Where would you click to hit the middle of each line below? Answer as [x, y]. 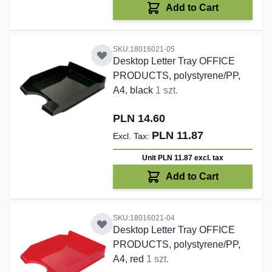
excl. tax [209, 158]
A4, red [129, 259]
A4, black [134, 90]
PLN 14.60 [139, 119]
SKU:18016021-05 [144, 49]
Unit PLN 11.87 [168, 158]
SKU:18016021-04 [144, 218]
